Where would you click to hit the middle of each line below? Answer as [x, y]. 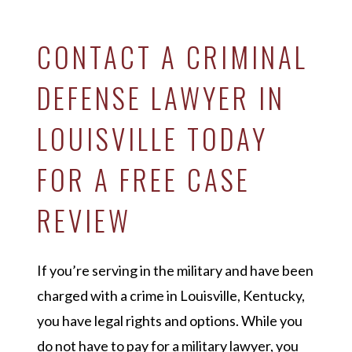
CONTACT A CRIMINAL [172, 57]
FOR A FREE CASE [143, 180]
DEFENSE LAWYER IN [161, 98]
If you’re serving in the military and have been [175, 271]
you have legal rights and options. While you [169, 321]
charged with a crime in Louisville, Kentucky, [170, 296]
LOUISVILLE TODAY [152, 139]
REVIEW [84, 220]
